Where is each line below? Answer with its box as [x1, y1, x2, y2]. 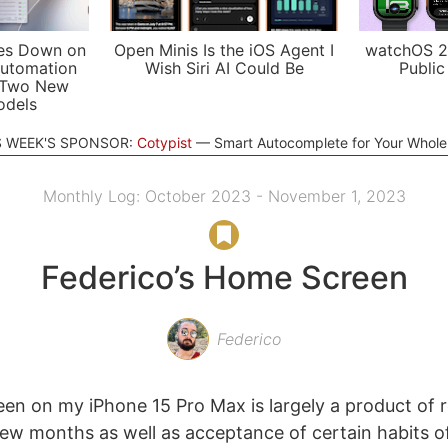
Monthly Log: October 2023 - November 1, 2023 [42, 186, 406, 206]
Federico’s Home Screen [40, 258, 408, 297]
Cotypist [136, 134, 192, 151]
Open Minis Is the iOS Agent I [114, 40, 334, 60]
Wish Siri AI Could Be [144, 58, 304, 78]
